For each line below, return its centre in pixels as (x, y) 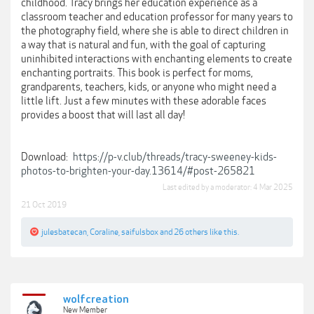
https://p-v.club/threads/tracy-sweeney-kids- (175, 157)
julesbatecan (64, 232)
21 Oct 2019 (44, 205)
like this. (224, 232)
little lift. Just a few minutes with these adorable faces (144, 101)
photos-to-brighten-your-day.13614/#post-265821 (138, 171)
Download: (46, 157)
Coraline (104, 232)
